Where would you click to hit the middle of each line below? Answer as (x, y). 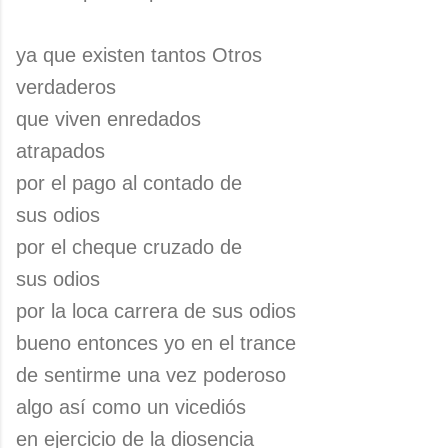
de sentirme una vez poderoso (151, 375)
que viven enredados (108, 119)
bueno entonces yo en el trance (156, 343)
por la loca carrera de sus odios (156, 311)
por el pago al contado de (129, 183)
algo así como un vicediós (131, 407)
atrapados (60, 151)
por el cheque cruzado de (129, 247)
